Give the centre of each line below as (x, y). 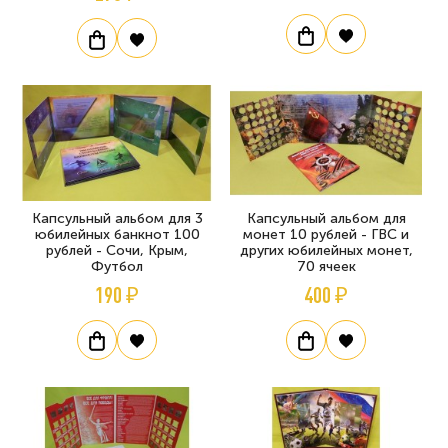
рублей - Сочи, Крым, (117, 250)
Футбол (117, 266)
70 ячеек (326, 266)
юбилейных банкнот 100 (117, 234)
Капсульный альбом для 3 (117, 218)
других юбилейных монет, (326, 250)
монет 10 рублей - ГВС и (326, 234)
